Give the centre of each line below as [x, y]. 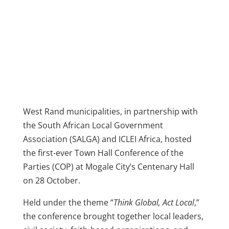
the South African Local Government [93, 125]
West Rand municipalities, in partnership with [110, 112]
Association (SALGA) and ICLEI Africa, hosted [107, 139]
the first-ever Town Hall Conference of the [103, 153]
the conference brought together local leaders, [113, 216]
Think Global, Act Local [154, 203]
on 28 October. [51, 181]
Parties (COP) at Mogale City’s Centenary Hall [108, 167]
